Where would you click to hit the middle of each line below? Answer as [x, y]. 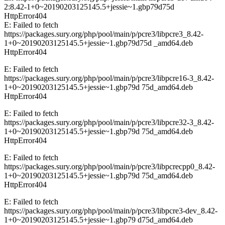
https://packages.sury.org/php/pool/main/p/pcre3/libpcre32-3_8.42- [109, 123]
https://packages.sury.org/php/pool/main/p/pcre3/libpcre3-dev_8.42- [111, 211]
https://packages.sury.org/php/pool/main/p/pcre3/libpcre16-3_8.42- [109, 78]
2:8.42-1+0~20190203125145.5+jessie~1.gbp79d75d [89, 7]
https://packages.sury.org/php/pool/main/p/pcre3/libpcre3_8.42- [104, 34]
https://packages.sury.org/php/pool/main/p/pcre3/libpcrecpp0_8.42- [109, 167]
